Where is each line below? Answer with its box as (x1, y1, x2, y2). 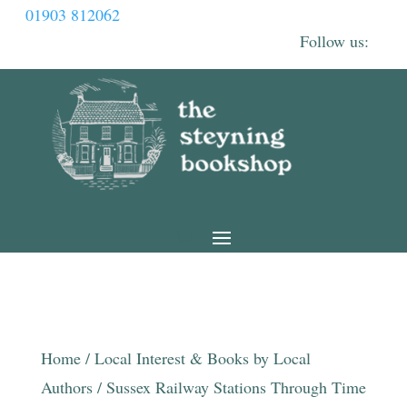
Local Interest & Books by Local (94, 347, 311, 369)
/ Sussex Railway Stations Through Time (92, 376, 366, 398)
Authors (40, 376, 93, 398)
